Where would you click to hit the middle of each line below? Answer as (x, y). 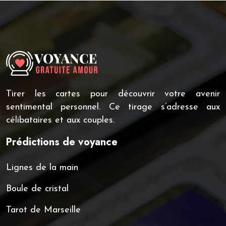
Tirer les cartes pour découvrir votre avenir (113, 94)
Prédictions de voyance (62, 142)
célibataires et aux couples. (60, 120)
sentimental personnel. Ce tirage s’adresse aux (113, 107)
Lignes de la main (42, 167)
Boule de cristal (37, 189)
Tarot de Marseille (43, 210)
